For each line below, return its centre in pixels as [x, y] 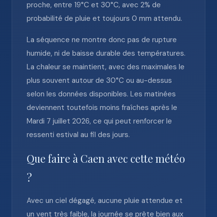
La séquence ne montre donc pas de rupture [102, 40]
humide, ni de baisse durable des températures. [106, 53]
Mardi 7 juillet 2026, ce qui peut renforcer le [99, 121]
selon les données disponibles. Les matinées [101, 94]
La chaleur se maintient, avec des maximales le [106, 67]
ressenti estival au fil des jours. [78, 135]
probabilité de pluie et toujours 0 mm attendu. [104, 18]
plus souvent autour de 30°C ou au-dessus [99, 80]
